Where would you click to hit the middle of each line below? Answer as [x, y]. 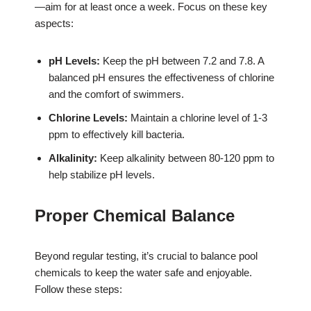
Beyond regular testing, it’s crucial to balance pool [146, 256]
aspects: [54, 24]
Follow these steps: [78, 289]
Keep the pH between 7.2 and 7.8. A [182, 61]
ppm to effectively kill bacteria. [117, 135]
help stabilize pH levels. [102, 175]
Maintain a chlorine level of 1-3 [197, 118]
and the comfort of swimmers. [116, 94]
